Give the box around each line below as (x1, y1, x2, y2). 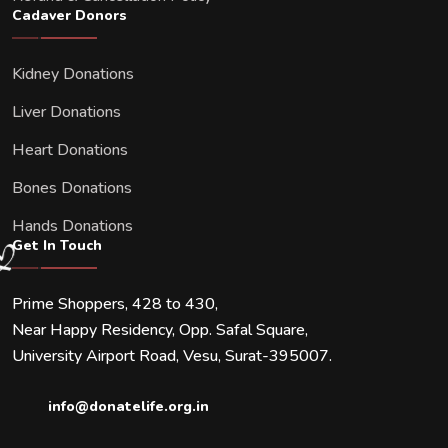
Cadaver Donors (12, 5, 127, 25)
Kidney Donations (12, 62, 134, 85)
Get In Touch (12, 235, 102, 255)
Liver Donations (12, 100, 121, 123)
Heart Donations (12, 138, 128, 161)
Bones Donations (12, 176, 132, 199)
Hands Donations (12, 214, 133, 237)
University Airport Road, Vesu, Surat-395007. (12, 344, 332, 367)
